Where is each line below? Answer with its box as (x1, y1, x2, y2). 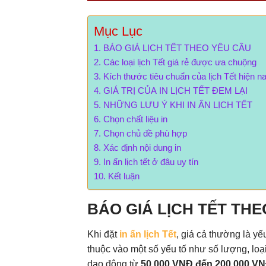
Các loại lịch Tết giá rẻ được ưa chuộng (103, 56, 256, 67)
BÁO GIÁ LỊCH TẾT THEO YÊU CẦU (103, 42, 251, 53)
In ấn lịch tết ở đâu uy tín (103, 156, 198, 167)
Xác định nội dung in (103, 142, 181, 153)
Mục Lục (94, 23, 142, 39)
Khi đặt (87, 229, 119, 239)
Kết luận (108, 170, 140, 181)
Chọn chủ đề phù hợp (103, 128, 187, 138)
